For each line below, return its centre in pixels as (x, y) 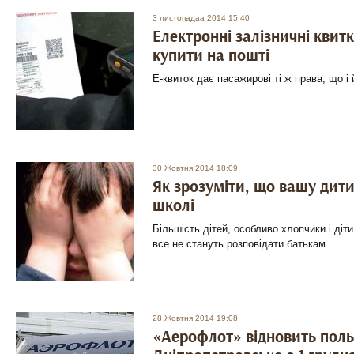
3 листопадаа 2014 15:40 (201, 18)
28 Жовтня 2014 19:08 (195, 318)
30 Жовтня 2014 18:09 (195, 168)
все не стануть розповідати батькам (239, 244)
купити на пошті (211, 56)
